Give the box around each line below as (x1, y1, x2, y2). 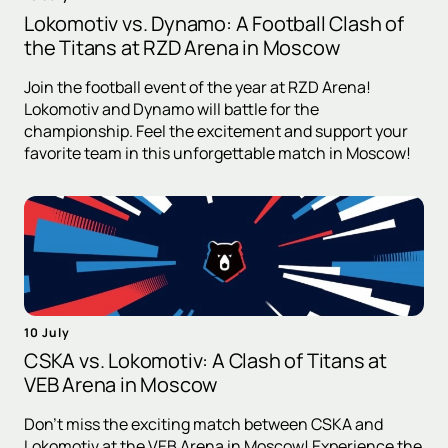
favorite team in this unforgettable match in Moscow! (24, 142, 411, 165)
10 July (24, 324, 70, 342)
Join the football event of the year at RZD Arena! (24, 76, 371, 99)
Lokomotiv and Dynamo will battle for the (24, 98, 319, 121)
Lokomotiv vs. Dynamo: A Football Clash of (24, 10, 404, 38)
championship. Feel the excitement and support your (24, 120, 408, 143)
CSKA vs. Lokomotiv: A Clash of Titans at (24, 347, 387, 375)
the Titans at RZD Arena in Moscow (24, 34, 340, 62)
